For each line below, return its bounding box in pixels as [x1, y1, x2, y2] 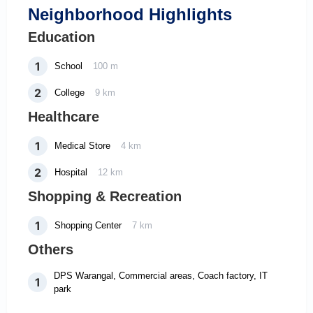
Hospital [54, 167, 87, 178]
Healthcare [28, 108, 99, 124]
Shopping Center [54, 220, 122, 231]
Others [28, 241, 73, 257]
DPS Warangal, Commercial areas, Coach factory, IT [54, 270, 268, 281]
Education [28, 29, 95, 45]
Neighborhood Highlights [28, 4, 232, 24]
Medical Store [54, 140, 110, 152]
